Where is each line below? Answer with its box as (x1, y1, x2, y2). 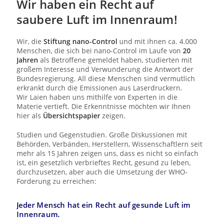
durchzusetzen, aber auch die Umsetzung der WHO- (16, 167, 188, 176)
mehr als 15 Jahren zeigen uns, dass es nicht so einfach (16, 148, 198, 158)
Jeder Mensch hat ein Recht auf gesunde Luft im (16, 199, 191, 210)
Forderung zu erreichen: (16, 176, 96, 186)
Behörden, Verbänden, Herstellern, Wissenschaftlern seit (16, 139, 202, 149)
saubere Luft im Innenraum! (16, 11, 177, 28)
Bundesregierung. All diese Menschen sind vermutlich (16, 73, 195, 83)
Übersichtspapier (43, 110, 100, 120)
